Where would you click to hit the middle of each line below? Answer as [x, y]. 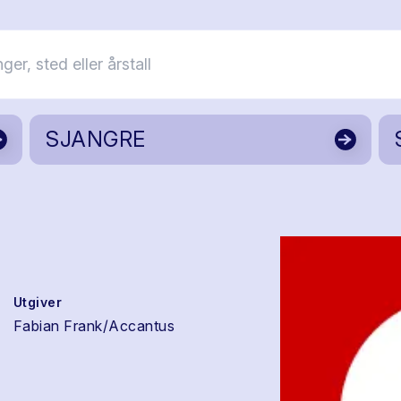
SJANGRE [96, 139]
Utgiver [38, 302]
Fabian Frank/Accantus [94, 326]
